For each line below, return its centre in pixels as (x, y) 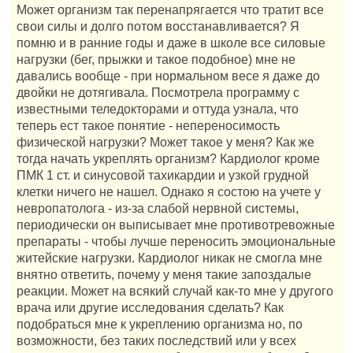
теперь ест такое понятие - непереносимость (148, 125)
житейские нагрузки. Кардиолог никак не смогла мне (169, 258)
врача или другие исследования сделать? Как (150, 307)
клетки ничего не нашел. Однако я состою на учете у (169, 191)
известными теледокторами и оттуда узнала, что (158, 109)
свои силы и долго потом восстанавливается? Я (158, 26)
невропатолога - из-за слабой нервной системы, (158, 208)
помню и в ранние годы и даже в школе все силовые (171, 43)
